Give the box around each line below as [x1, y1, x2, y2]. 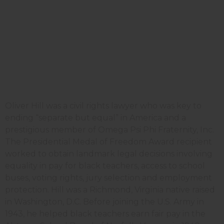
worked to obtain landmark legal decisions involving [5, 148, 212, 158]
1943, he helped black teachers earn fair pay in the [5, 208, 205, 218]
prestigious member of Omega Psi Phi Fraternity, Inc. [5, 124, 214, 134]
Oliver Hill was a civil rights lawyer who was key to [5, 100, 201, 110]
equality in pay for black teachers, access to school [5, 160, 205, 170]
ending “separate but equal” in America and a [5, 112, 186, 122]
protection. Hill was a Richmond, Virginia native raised [5, 184, 215, 194]
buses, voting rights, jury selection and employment [5, 172, 212, 182]
